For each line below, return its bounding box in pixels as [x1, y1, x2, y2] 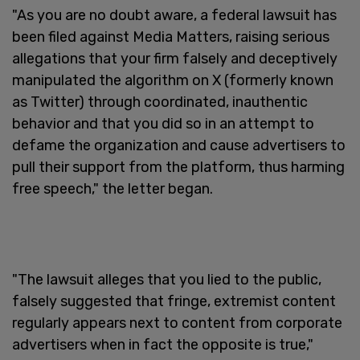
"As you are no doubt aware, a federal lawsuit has [12, 6, 337, 24]
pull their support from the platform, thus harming [12, 157, 345, 176]
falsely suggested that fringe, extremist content [12, 292, 336, 310]
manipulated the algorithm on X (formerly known [12, 71, 333, 89]
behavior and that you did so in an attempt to [12, 114, 314, 133]
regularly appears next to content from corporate [12, 313, 342, 332]
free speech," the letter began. [12, 179, 213, 198]
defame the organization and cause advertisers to [12, 136, 346, 154]
